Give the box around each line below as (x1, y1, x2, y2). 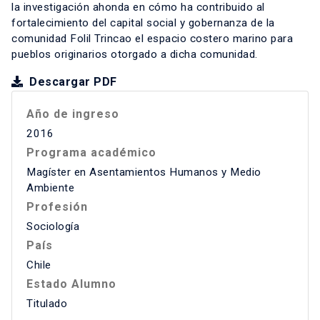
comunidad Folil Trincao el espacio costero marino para (11, 32, 293, 46)
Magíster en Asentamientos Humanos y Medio (26, 166, 261, 179)
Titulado (26, 297, 67, 311)
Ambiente (26, 181, 74, 195)
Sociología (26, 220, 79, 234)
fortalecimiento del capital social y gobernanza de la (11, 16, 275, 30)
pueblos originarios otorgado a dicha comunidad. (11, 48, 258, 61)
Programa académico (26, 146, 156, 160)
